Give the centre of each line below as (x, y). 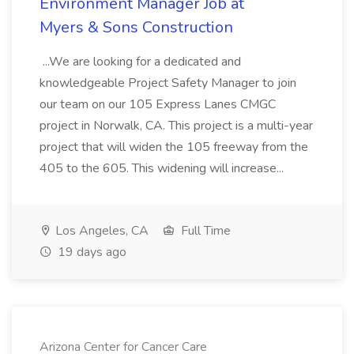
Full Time (204, 231)
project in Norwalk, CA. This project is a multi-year (176, 126)
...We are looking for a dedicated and (140, 62)
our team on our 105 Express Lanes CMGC (158, 104)
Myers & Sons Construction (136, 27)
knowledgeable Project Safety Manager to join (168, 83)
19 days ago (90, 252)
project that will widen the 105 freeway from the (174, 147)
